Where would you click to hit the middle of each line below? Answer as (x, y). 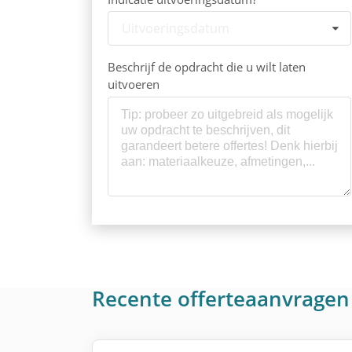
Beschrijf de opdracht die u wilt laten (207, 67)
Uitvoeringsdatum (176, 28)
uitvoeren (134, 84)
